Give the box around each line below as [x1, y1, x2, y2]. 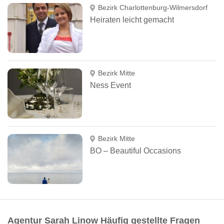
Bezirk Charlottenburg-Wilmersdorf [97, 3, 207, 11]
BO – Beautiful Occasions [90, 146, 181, 155]
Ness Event [90, 81, 131, 89]
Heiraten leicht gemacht [90, 15, 174, 24]
